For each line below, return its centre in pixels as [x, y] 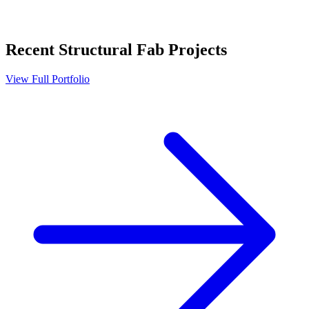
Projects [196, 50]
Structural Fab [111, 50]
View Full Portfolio [48, 79]
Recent [32, 50]
